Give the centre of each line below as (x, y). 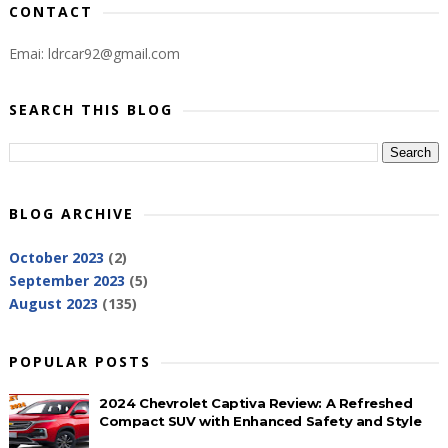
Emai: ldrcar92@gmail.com (94, 53)
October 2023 (56, 257)
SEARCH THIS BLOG (90, 109)
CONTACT (50, 11)
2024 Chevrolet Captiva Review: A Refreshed (255, 403)
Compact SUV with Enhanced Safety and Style (260, 421)
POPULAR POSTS (79, 361)
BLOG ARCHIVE (71, 213)
